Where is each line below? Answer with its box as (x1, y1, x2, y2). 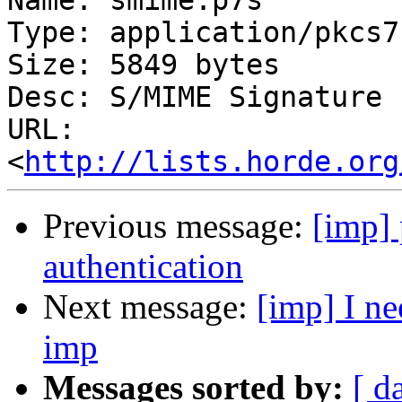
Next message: (43, 287, 257, 327)
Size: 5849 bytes (7, 48, 280, 82)
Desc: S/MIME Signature (7, 81, 382, 114)
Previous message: (43, 206, 312, 246)
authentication (43, 247, 243, 286)
